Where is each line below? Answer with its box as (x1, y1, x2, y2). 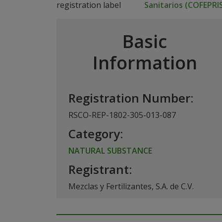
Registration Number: (68, 90, 193, 106)
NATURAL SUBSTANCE (68, 145, 152, 156)
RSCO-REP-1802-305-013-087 (68, 110, 176, 120)
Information (92, 51, 197, 75)
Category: (68, 125, 123, 142)
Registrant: (68, 161, 132, 177)
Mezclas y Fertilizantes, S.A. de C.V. (68, 181, 194, 192)
